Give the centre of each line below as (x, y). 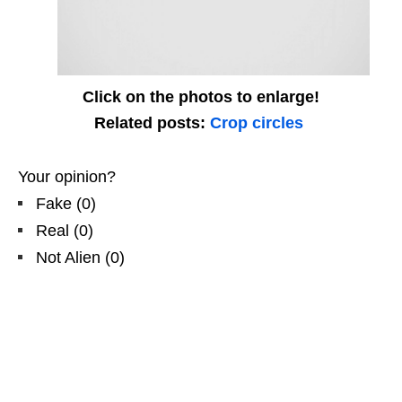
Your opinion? (67, 177)
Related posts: (152, 123)
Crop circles (257, 123)
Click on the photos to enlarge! (201, 97)
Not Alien (68, 258)
